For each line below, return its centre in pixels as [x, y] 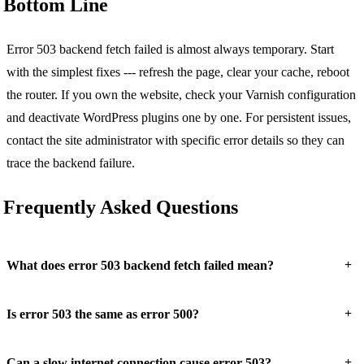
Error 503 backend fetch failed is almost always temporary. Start [170, 49]
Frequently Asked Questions [121, 208]
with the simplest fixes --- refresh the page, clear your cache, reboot [178, 71]
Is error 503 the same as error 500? [103, 314]
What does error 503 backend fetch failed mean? [140, 265]
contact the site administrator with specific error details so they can [175, 140]
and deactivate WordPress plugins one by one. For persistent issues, [179, 117]
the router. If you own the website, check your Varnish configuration [181, 94]
